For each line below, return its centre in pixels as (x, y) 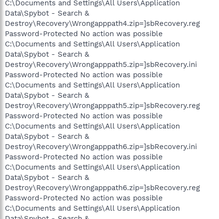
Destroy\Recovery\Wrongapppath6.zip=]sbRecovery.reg (102, 187)
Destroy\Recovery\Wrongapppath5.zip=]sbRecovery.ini (101, 64)
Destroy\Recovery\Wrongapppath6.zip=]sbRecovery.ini (101, 146)
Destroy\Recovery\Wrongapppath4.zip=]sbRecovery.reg (102, 23)
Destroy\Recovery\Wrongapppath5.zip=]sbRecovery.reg (102, 105)
